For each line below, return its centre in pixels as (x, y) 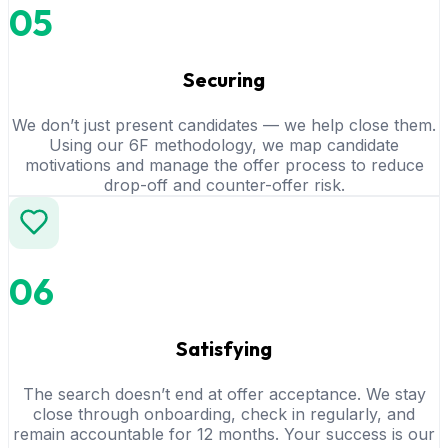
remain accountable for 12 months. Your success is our (224, 433)
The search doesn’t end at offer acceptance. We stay (224, 393)
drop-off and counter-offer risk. (224, 184)
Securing (224, 79)
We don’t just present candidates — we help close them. (224, 124)
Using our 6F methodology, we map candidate (224, 144)
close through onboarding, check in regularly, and (224, 413)
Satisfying (224, 348)
